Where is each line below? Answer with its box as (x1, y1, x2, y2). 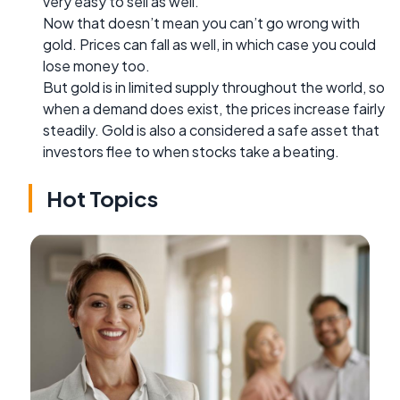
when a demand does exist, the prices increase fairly (43, 98, 385, 118)
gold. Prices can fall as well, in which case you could (43, 34, 376, 54)
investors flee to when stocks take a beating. (43, 141, 339, 161)
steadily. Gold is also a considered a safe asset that (43, 120, 379, 139)
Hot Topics (46, 184, 158, 212)
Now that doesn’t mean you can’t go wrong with (43, 12, 360, 32)
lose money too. (43, 55, 150, 75)
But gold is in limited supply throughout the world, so (43, 77, 385, 96)
